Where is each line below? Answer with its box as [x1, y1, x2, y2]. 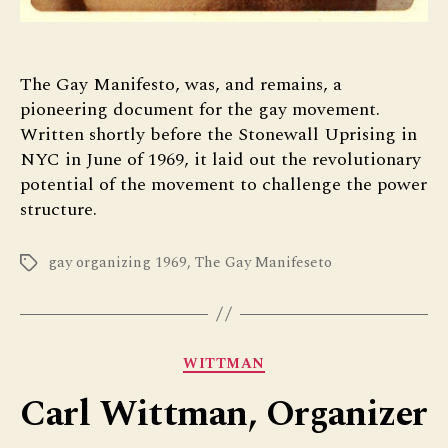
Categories [223, 345, 311, 373]
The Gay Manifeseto [195, 250, 332, 274]
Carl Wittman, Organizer [20, 387, 428, 443]
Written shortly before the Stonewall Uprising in [20, 120, 417, 148]
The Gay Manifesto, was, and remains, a [20, 70, 342, 98]
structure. [20, 195, 97, 223]
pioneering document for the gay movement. [20, 95, 380, 123]
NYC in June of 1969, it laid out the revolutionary [20, 145, 421, 173]
